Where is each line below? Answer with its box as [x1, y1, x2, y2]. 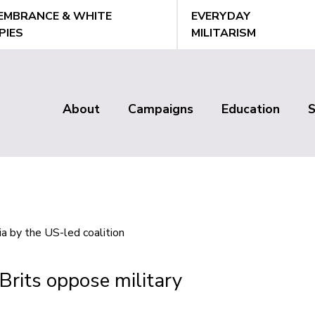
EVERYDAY [191, 8, 251, 25]
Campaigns [127, 101, 193, 118]
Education [221, 101, 280, 118]
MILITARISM [191, 25, 257, 41]
